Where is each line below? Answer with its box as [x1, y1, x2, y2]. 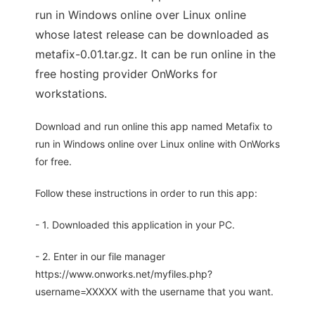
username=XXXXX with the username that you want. [35, 285, 274, 298]
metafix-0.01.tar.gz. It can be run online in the [35, 47, 276, 62]
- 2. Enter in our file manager [35, 250, 165, 263]
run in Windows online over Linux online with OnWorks [35, 138, 280, 150]
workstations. [35, 86, 107, 101]
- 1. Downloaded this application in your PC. [35, 219, 235, 231]
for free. [35, 155, 72, 168]
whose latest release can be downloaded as [35, 27, 269, 42]
